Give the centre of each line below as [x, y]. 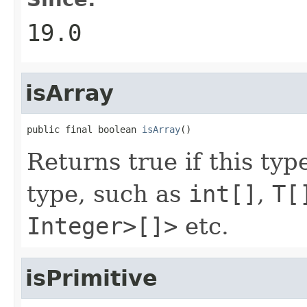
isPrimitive [91, 278]
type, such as [108, 194]
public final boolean [84, 129]
